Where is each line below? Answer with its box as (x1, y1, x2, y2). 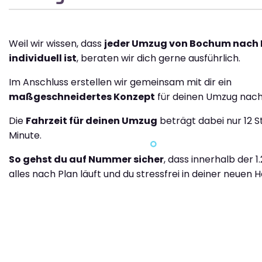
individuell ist (9, 51, 77, 65)
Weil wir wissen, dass (9, 37, 104, 50)
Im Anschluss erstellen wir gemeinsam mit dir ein (9, 75, 232, 89)
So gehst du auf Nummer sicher (9, 153, 164, 166)
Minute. (9, 129, 42, 142)
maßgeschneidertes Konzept (9, 90, 155, 104)
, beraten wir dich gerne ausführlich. (77, 51, 240, 65)
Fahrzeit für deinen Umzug (26, 114, 157, 127)
